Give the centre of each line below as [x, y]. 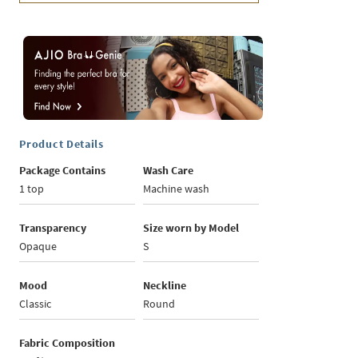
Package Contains [63, 171]
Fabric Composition [68, 343]
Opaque [38, 247]
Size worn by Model [191, 228]
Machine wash [177, 189]
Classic [36, 304]
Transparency [53, 228]
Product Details [62, 144]
